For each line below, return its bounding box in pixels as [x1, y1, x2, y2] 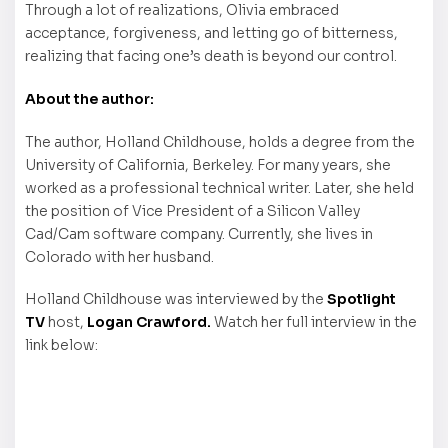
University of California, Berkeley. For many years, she [25, 155, 391, 174]
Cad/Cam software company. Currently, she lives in [25, 224, 373, 243]
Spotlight [327, 290, 396, 309]
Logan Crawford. [87, 313, 214, 332]
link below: [25, 336, 98, 355]
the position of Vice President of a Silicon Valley [25, 201, 360, 220]
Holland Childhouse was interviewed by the [25, 290, 327, 309]
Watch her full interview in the [214, 313, 417, 332]
